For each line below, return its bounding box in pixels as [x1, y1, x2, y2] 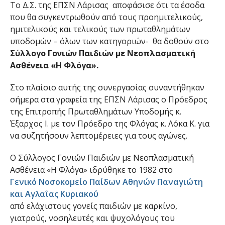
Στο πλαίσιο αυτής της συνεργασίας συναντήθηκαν [10, 82, 204, 93]
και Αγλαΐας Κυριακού [10, 188, 98, 199]
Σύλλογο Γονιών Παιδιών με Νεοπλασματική [10, 48, 195, 59]
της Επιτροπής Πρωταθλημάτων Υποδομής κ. [10, 106, 181, 117]
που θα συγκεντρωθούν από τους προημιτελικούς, [10, 12, 203, 23]
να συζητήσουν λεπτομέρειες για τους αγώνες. [10, 130, 187, 141]
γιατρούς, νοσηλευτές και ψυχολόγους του [10, 212, 175, 223]
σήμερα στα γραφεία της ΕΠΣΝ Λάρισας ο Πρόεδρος [10, 94, 207, 105]
